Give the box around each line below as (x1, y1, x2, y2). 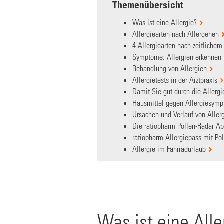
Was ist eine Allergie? (132, 17, 197, 27)
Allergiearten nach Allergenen (132, 29, 219, 38)
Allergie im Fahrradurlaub (132, 144, 206, 153)
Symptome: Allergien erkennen (132, 52, 221, 61)
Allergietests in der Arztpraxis (132, 75, 217, 84)
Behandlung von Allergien (132, 63, 207, 73)
